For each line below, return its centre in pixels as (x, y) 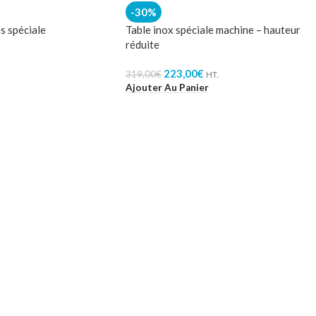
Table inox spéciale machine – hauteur (213, 30)
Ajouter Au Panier (167, 87)
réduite (142, 44)
